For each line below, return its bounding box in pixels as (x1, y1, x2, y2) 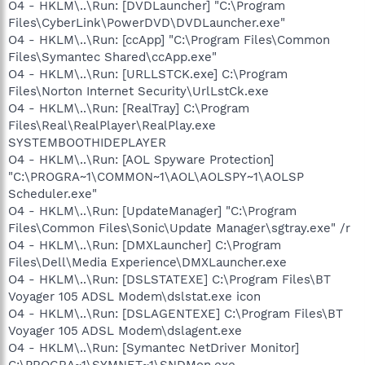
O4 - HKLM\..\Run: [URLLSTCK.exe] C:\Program (8, 66, 288, 81)
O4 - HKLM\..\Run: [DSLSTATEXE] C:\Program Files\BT (8, 271, 331, 287)
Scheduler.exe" (8, 186, 97, 201)
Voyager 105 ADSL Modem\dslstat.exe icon (8, 288, 261, 304)
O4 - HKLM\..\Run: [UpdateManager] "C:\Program (8, 203, 297, 218)
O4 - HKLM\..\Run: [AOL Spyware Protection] (8, 152, 274, 167)
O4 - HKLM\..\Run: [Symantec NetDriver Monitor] (8, 340, 299, 355)
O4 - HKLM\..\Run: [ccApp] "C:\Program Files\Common (8, 32, 330, 47)
